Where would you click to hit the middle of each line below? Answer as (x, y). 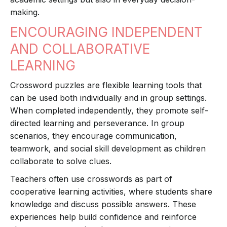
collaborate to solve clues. (61, 161)
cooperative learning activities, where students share (111, 192)
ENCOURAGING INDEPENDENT (106, 32)
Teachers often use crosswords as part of (91, 179)
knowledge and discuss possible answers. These (103, 204)
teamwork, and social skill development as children (108, 149)
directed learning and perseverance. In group (97, 123)
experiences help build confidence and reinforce (103, 217)
